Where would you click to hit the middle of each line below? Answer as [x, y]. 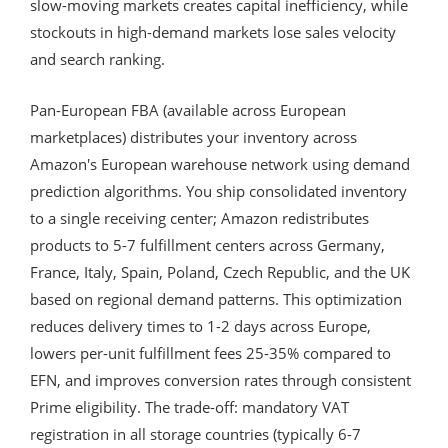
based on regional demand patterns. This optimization [216, 298]
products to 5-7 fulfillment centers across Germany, [207, 244]
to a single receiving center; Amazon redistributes [199, 217]
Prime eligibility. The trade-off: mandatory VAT [189, 406]
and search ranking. [97, 58]
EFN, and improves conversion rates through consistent [220, 379]
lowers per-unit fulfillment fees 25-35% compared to [210, 352]
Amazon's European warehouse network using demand [220, 163]
